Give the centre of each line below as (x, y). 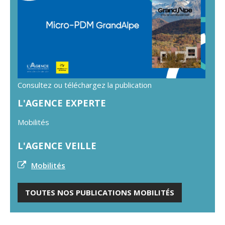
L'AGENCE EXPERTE (62, 103)
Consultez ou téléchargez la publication (85, 85)
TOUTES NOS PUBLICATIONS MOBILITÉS (100, 193)
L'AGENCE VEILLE (57, 146)
